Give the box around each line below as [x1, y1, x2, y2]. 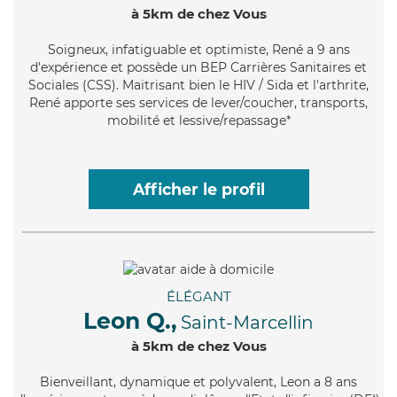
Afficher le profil [132, 179, 265, 198]
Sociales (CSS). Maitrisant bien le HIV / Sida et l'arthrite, [28, 76, 369, 93]
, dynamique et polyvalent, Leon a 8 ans [113, 373, 357, 390]
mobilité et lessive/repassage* [106, 112, 291, 128]
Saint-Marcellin [181, 311, 314, 333]
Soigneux [47, 41, 105, 58]
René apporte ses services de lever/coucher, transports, [29, 94, 368, 111]
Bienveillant [40, 373, 113, 390]
